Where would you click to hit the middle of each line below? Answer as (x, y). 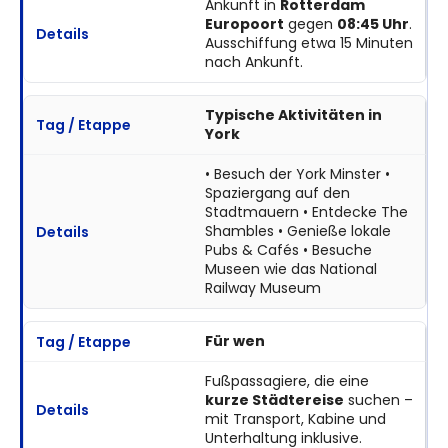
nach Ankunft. (253, 62)
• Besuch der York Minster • (297, 174)
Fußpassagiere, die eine (286, 381)
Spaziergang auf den (277, 193)
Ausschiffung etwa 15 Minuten (308, 43)
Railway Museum (262, 288)
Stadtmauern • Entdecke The (306, 212)
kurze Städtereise (274, 400)
